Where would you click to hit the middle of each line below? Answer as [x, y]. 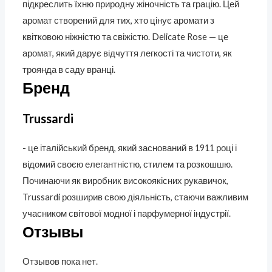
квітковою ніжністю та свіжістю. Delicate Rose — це [126, 36]
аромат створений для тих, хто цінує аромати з [119, 20]
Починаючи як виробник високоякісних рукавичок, [126, 180]
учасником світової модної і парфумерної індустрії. [127, 213]
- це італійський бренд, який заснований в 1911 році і [130, 148]
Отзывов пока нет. [60, 261]
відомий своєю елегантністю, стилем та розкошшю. [128, 164]
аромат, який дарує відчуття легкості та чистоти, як [127, 53]
